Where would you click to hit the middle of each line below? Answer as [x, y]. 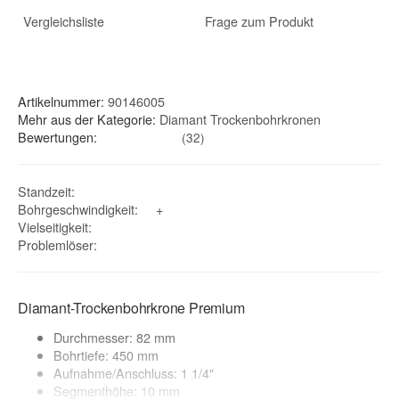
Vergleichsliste [63, 20]
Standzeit [45, 191]
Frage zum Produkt [259, 20]
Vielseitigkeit [53, 227]
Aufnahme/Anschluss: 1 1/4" [134, 372]
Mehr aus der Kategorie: [89, 119]
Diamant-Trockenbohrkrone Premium [131, 308]
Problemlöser [56, 245]
